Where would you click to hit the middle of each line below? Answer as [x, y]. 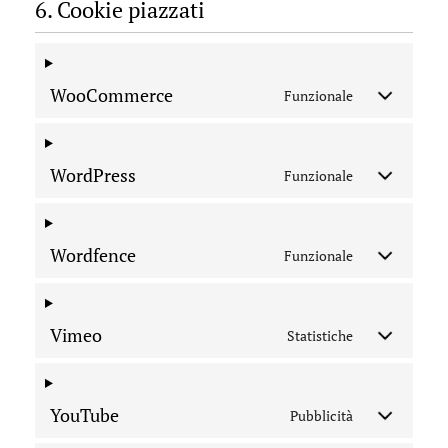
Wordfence [93, 255]
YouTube [84, 415]
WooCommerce [111, 95]
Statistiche [320, 335]
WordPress [93, 175]
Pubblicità [321, 415]
